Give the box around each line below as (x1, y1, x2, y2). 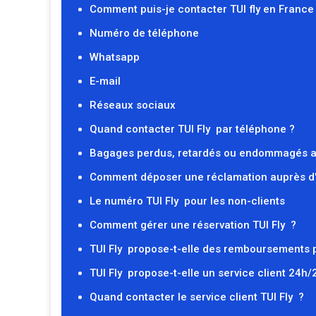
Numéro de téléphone (90, 27, 199, 39)
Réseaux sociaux (90, 99, 176, 111)
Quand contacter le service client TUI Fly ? (90, 291, 304, 303)
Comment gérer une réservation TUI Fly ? (90, 219, 296, 231)
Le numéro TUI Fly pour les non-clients (90, 195, 285, 207)
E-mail (90, 75, 121, 87)
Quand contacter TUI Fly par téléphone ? (90, 123, 295, 135)
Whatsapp (90, 51, 140, 63)
